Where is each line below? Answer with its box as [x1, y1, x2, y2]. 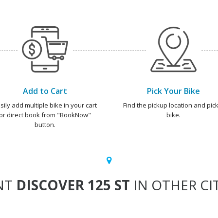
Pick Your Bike [146, 86, 200, 96]
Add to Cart [22, 86, 67, 96]
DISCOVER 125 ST [16, 176, 130, 194]
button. [34, 120, 55, 129]
